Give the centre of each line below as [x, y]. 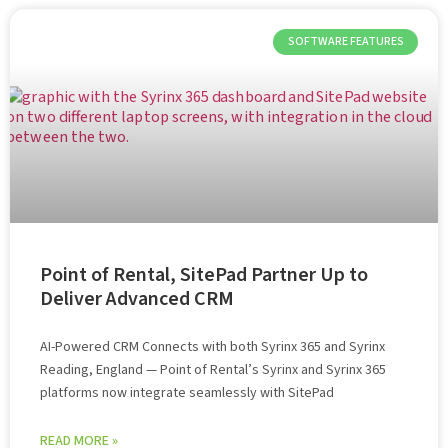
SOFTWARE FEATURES [345, 42]
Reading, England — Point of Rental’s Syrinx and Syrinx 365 [213, 370]
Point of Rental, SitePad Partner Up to [204, 275]
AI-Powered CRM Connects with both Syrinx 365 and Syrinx [212, 347]
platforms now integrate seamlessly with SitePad [187, 393]
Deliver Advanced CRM [137, 299]
